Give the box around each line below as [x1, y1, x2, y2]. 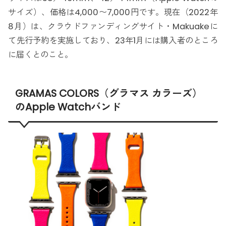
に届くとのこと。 [8, 48, 73, 61]
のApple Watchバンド [15, 100, 122, 115]
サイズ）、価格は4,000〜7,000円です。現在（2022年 [8, 6, 218, 18]
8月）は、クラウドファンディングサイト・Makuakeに [8, 20, 218, 32]
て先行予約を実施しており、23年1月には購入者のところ [8, 34, 218, 46]
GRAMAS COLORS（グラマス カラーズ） [15, 86, 203, 101]
